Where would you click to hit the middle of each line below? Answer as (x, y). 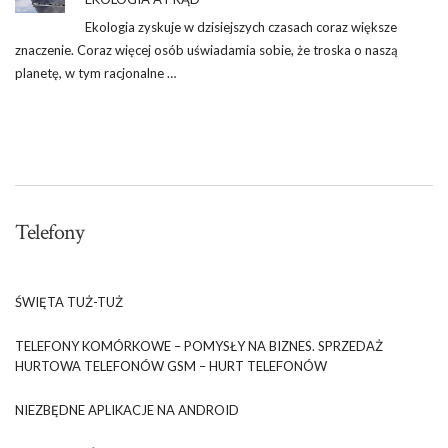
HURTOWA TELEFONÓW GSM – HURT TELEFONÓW (171, 365)
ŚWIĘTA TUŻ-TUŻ (69, 301)
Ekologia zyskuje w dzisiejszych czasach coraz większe (241, 26)
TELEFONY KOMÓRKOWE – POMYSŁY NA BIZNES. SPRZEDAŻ (199, 345)
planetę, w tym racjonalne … (95, 72)
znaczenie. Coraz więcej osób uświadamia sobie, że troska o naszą (206, 49)
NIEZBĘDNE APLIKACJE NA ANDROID (127, 409)
